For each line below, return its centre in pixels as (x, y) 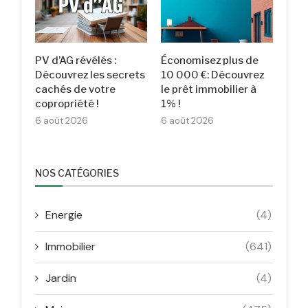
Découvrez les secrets (90, 75)
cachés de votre (75, 90)
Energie (64, 215)
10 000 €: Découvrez (213, 75)
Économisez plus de (210, 61)
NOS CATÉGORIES (77, 173)
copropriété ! (67, 104)
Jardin (61, 278)
